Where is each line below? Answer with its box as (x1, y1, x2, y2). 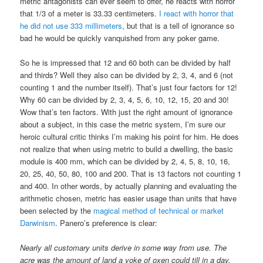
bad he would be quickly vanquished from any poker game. (20, 32, 220, 43)
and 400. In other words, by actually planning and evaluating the (20, 180, 237, 191)
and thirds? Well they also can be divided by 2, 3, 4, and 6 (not (20, 69, 234, 80)
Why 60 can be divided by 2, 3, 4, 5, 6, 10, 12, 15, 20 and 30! (20, 93, 230, 105)
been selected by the (20, 204, 94, 216)
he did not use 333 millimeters (20, 19, 123, 31)
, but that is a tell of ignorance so (122, 19, 235, 31)
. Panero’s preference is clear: (55, 217, 158, 228)
